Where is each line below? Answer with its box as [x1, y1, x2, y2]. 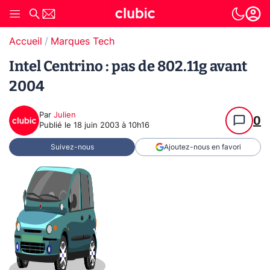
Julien [54, 111, 76, 119]
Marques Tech [51, 37, 115, 46]
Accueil [9, 37, 42, 46]
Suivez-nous [50, 143, 94, 151]
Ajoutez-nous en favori [163, 143, 241, 151]
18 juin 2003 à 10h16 [74, 122, 149, 130]
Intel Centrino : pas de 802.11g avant [9, 58, 247, 75]
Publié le [39, 122, 74, 130]
